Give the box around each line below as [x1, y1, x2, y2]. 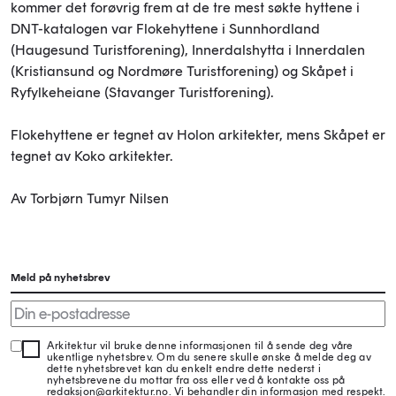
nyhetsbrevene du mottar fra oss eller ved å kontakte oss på [47, 374, 346, 386]
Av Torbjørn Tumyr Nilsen [11, 189, 169, 207]
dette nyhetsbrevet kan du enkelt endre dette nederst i [47, 362, 321, 375]
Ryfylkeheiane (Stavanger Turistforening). [11, 83, 284, 101]
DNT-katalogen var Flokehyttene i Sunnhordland [11, 19, 320, 37]
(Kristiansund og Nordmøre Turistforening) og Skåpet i [11, 62, 354, 80]
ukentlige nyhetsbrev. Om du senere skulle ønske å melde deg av [47, 351, 371, 363]
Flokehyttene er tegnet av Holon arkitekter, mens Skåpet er [11, 126, 385, 143]
